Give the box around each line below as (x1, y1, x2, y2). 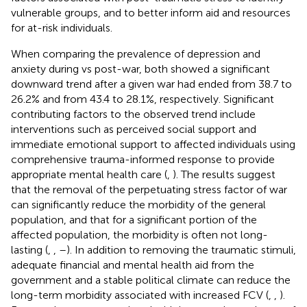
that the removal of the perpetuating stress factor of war (11, 182, 287, 196)
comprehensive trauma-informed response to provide (11, 152, 275, 166)
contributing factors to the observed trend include (11, 107, 256, 121)
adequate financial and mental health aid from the (11, 258, 254, 271)
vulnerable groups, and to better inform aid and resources (11, 5, 291, 19)
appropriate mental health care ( (11, 167, 167, 181)
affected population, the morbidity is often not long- (11, 228, 268, 241)
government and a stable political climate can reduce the (11, 273, 291, 286)
